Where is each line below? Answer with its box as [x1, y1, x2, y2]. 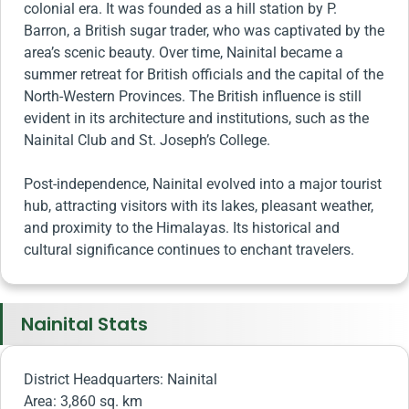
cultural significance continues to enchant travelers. [24, 240, 354, 258]
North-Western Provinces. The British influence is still [24, 87, 362, 105]
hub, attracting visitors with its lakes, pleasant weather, [24, 196, 373, 215]
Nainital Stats [21, 310, 148, 337]
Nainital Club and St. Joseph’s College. [24, 131, 270, 149]
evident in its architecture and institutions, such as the [24, 109, 369, 127]
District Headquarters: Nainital [24, 370, 217, 388]
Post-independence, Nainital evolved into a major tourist [24, 174, 382, 193]
